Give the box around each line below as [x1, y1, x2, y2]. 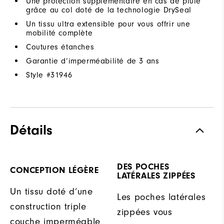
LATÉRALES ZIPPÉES [117, 170, 195, 181]
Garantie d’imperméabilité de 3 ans [26, 56, 159, 65]
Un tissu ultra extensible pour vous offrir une [26, 19, 190, 28]
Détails [10, 121, 52, 138]
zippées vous [117, 206, 172, 217]
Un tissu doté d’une [10, 185, 93, 197]
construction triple [10, 200, 86, 212]
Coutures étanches [26, 42, 94, 51]
